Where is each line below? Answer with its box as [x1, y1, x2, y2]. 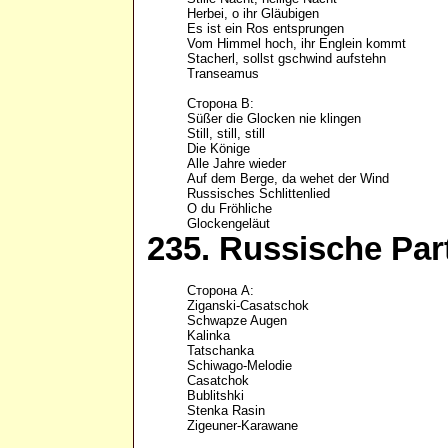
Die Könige [187, 141, 250, 157]
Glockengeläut [187, 216, 270, 232]
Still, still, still [187, 126, 265, 142]
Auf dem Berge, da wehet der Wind [187, 171, 389, 187]
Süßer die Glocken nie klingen [187, 111, 361, 127]
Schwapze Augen [187, 313, 291, 329]
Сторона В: [187, 96, 254, 112]
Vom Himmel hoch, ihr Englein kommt [187, 36, 406, 52]
